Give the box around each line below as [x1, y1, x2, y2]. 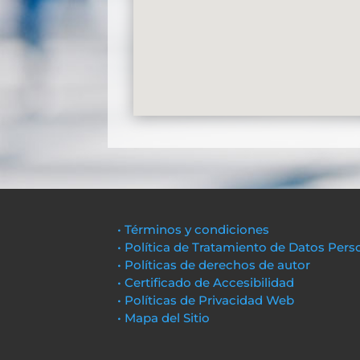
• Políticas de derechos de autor [117, 256, 311, 272]
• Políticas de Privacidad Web [117, 292, 295, 308]
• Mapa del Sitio [117, 309, 214, 325]
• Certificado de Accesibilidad [117, 274, 295, 290]
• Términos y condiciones [117, 221, 270, 237]
